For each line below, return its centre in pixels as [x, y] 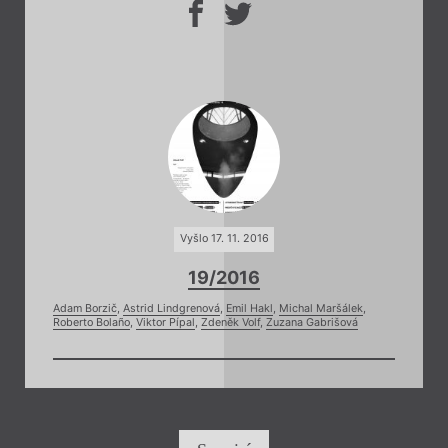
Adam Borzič [85, 308]
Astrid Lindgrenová [171, 308]
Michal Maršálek [321, 308]
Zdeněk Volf [230, 322]
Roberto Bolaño [91, 322]
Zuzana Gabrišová [312, 322]
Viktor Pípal [165, 322]
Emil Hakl [249, 308]
